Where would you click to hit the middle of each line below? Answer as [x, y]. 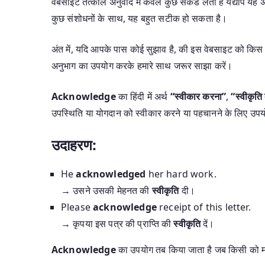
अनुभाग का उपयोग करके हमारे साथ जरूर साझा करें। [142, 65]
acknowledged [111, 174]
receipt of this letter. [203, 207]
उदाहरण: [74, 144]
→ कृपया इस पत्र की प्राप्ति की [117, 223]
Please [77, 207]
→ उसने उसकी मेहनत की [106, 190]
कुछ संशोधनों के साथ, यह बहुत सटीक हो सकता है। [140, 18]
